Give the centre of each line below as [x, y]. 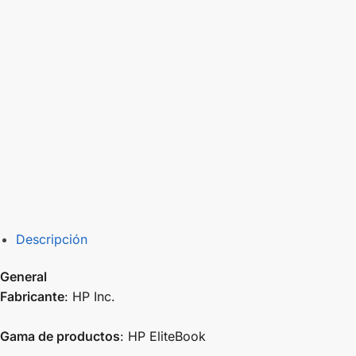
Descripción [52, 240]
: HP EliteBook [163, 337]
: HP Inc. [90, 297]
